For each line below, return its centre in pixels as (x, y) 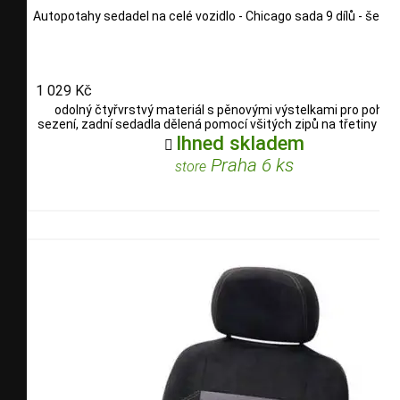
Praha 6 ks (250, 165)
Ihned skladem (240, 142)
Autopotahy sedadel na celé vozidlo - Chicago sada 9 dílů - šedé (213, 17)
